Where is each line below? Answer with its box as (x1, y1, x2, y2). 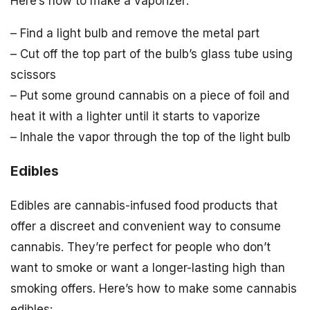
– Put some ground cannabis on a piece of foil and (10, 89, 289, 103)
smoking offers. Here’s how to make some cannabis (10, 282, 297, 296)
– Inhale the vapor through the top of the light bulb (10, 130, 291, 145)
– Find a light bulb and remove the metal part (10, 26, 259, 41)
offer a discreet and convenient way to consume (10, 219, 281, 234)
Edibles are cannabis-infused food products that (10, 199, 277, 213)
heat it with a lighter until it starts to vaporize (10, 109, 260, 124)
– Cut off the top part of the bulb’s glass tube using (10, 47, 293, 62)
